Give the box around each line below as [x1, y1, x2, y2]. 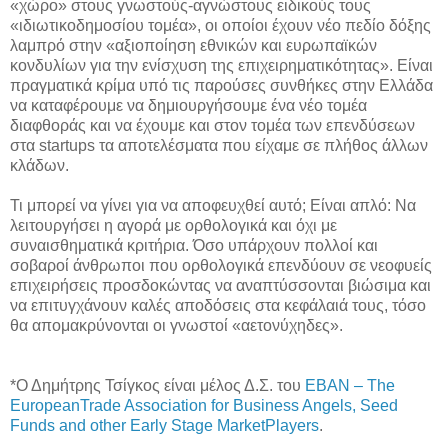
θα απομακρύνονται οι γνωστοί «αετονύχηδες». [10, 316, 343, 334]
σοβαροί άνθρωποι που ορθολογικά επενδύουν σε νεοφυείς [10, 256, 432, 274]
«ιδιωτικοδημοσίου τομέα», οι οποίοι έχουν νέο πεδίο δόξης [10, 16, 431, 34]
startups [39, 136, 95, 154]
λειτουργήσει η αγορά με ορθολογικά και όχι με [10, 216, 337, 234]
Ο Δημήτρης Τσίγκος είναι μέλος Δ [16, 376, 255, 394]
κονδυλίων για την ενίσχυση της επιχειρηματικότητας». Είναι [10, 56, 433, 74]
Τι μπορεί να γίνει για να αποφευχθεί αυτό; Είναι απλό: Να [10, 196, 416, 214]
